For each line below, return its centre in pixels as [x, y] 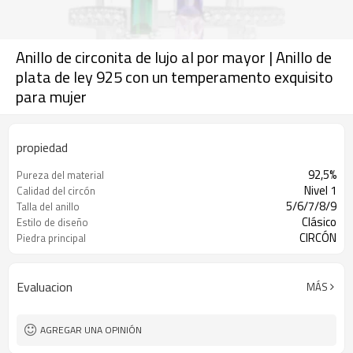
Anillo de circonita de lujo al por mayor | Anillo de [174, 57]
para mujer [51, 97]
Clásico [319, 222]
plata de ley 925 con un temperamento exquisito [175, 77]
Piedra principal [51, 238]
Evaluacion [45, 287]
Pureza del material [60, 175]
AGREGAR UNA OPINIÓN [91, 330]
